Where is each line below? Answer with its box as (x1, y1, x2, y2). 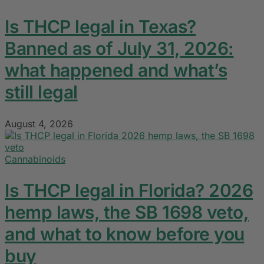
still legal (5, 81, 78, 103)
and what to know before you (5, 223, 245, 245)
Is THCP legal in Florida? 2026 (5, 180, 253, 202)
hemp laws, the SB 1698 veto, (5, 202, 249, 223)
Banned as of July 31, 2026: (5, 38, 234, 60)
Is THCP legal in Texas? (5, 16, 196, 38)
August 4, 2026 (5, 118, 73, 130)
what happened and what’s (5, 60, 227, 81)
